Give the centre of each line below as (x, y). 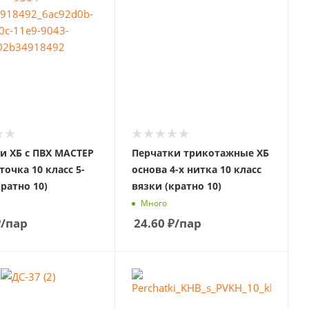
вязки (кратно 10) (176, 186)
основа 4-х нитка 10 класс (196, 169)
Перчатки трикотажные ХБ (200, 152)
